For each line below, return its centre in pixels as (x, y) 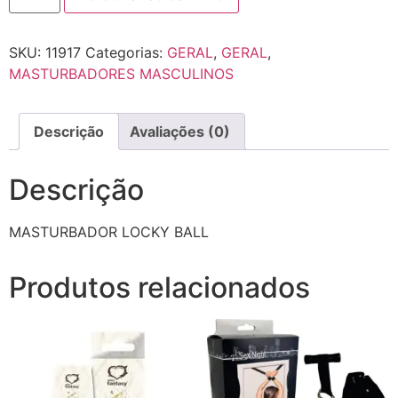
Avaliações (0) (180, 132)
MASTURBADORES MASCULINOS (121, 74)
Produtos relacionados (159, 288)
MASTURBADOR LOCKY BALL (109, 232)
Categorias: (126, 53)
